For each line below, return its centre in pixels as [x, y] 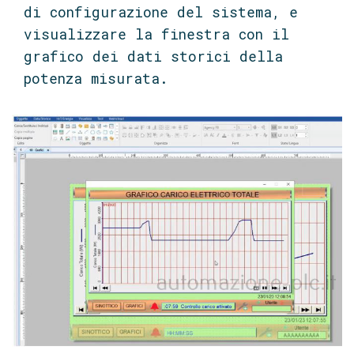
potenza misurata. [96, 79]
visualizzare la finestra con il [156, 35]
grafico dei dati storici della [153, 57]
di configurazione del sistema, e [161, 13]
